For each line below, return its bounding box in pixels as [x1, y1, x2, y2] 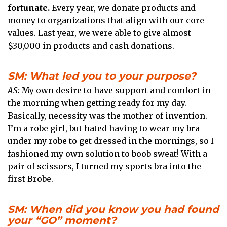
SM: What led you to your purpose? [8, 69, 196, 82]
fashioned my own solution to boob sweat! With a [8, 148, 207, 159]
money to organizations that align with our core [8, 15, 204, 25]
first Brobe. [8, 173, 53, 184]
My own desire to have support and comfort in [22, 85, 211, 95]
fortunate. [8, 2, 50, 13]
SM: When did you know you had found [8, 203, 219, 215]
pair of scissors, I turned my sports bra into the [8, 161, 201, 171]
